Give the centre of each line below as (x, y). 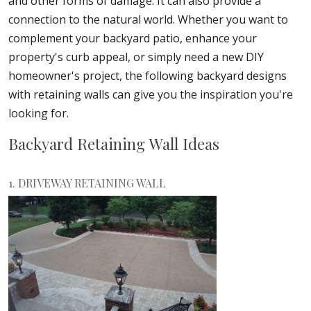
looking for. (39, 114)
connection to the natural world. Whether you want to (148, 20)
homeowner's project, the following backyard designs (148, 76)
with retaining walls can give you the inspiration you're (151, 95)
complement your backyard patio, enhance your (133, 39)
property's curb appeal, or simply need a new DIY (136, 57)
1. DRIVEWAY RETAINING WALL (87, 183)
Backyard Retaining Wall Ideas (114, 144)
